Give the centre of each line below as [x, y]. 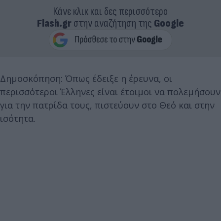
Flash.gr [54, 23]
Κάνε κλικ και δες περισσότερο [110, 12]
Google [169, 23]
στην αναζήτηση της [113, 23]
